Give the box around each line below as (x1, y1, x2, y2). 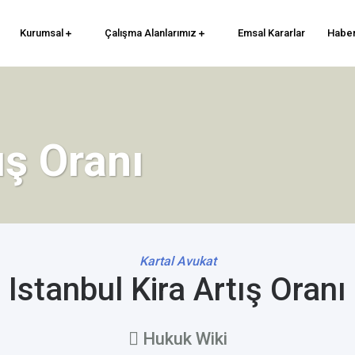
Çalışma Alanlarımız (104, 26, 199, 39)
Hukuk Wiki (138, 329, 227, 349)
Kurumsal (19, 26, 66, 39)
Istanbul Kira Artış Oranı (9, 271, 346, 308)
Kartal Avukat (139, 254, 216, 269)
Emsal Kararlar (238, 26, 305, 39)
